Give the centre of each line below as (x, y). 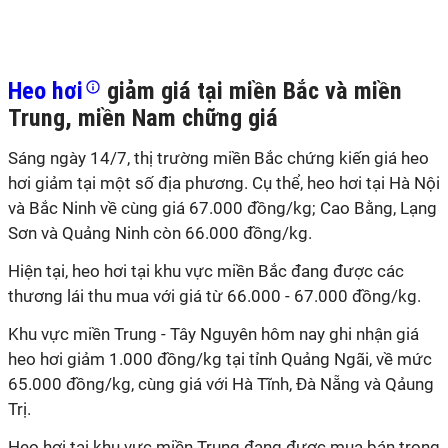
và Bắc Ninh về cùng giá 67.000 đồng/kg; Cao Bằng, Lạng (222, 208)
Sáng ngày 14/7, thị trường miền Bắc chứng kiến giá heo (218, 158)
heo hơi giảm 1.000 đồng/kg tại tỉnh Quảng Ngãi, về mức (220, 359)
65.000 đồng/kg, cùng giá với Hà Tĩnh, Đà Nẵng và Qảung (221, 384)
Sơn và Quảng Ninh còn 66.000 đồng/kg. (160, 233)
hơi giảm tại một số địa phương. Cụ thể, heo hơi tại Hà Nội (224, 183)
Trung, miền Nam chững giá (143, 118)
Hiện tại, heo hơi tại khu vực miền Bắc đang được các (206, 271)
